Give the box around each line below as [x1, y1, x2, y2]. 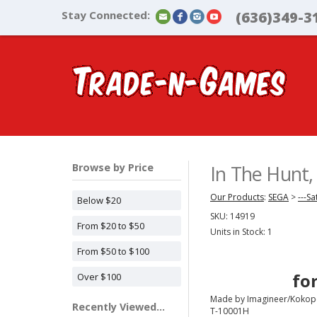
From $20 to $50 [77, 219, 144, 232]
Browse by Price [72, 161, 154, 174]
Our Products [210, 191, 264, 203]
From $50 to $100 [77, 245, 149, 258]
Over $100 [77, 270, 121, 283]
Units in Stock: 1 [210, 226, 272, 238]
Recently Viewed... [72, 300, 165, 313]
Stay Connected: [62, 8, 150, 22]
